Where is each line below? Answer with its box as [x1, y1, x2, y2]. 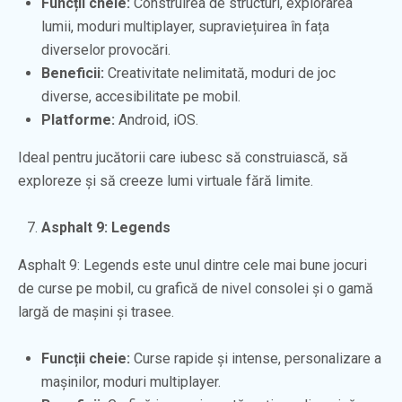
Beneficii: [41, 64, 104, 82]
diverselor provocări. [41, 40, 170, 58]
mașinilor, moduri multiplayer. [41, 372, 221, 390]
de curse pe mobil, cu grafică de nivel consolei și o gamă [18, 279, 373, 297]
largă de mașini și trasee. [18, 302, 174, 320]
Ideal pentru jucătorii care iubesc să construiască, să [18, 148, 348, 166]
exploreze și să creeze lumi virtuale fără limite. [18, 171, 313, 189]
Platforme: [41, 110, 115, 128]
